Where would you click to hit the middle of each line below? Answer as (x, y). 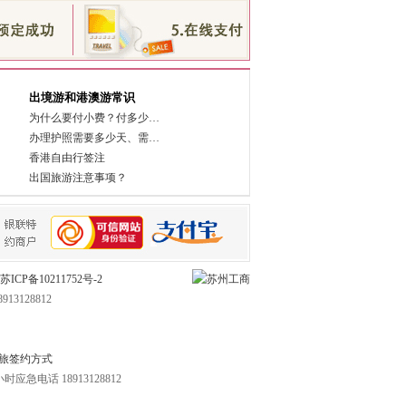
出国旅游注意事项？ (78, 178)
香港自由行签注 (67, 158)
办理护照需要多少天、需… (94, 138)
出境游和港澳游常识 (82, 97)
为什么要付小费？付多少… (94, 118)
